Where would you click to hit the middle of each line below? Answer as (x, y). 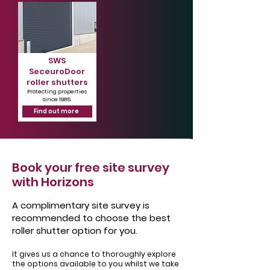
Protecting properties (57, 92)
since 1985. (57, 99)
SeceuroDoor (57, 71)
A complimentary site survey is (81, 205)
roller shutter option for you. (75, 231)
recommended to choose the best (91, 218)
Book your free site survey (91, 168)
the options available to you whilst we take (96, 264)
